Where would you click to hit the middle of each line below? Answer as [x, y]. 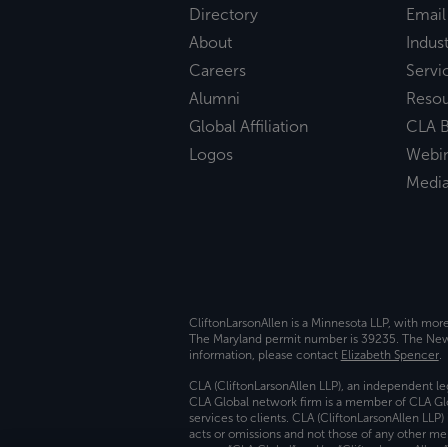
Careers [217, 70]
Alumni [214, 98]
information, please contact [264, 354]
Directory [223, 14]
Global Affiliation [248, 126]
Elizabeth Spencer [389, 354]
